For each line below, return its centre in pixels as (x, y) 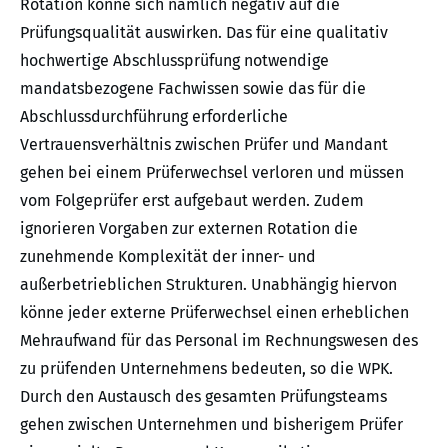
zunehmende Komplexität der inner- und (168, 257)
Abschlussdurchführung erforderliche (154, 117)
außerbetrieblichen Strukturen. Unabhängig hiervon (208, 285)
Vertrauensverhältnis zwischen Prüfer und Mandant (204, 145)
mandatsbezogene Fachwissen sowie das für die (193, 89)
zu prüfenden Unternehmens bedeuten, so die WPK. (206, 369)
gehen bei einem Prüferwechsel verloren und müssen (212, 173)
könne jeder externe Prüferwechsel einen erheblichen (214, 313)
